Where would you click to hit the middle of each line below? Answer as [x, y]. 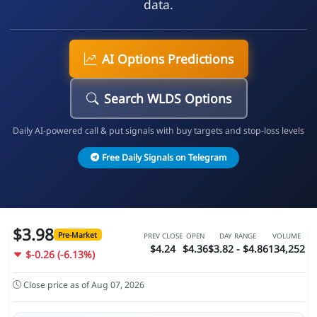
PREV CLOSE [163, 236]
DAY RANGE [238, 236]
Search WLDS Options [167, 98]
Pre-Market [78, 235]
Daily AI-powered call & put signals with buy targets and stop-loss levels [158, 130]
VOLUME [286, 236]
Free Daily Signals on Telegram [164, 157]
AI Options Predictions [167, 58]
